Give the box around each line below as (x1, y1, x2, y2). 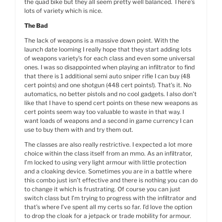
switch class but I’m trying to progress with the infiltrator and (24, 194, 196, 202)
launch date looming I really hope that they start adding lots (24, 46, 191, 53)
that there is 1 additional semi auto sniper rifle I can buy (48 (24, 72, 190, 80)
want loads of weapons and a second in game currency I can (24, 117, 193, 124)
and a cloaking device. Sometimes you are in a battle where (24, 167, 192, 175)
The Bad (24, 22, 48, 29)
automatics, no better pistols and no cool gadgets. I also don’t (24, 90, 197, 98)
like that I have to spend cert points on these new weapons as (24, 99, 198, 107)
